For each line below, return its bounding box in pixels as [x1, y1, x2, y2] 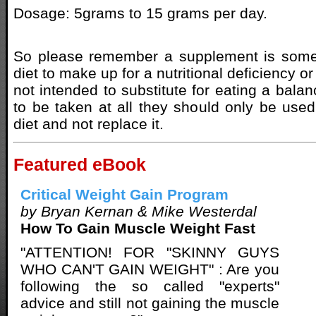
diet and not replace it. [13, 115, 164, 132]
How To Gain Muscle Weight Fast [20, 220, 255, 237]
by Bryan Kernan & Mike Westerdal [20, 203, 257, 220]
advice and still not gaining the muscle [20, 295, 279, 312]
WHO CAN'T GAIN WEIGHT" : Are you [20, 261, 279, 278]
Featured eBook [13, 154, 146, 175]
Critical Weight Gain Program [20, 186, 229, 203]
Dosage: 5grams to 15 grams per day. [13, 4, 267, 21]
